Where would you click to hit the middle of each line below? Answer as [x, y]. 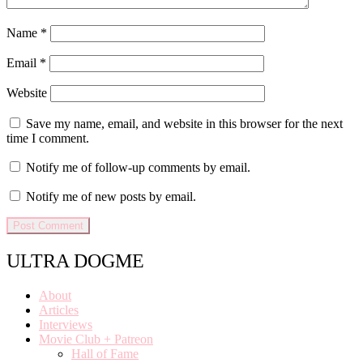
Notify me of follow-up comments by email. [138, 168]
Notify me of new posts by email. [111, 197]
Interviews [66, 325]
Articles [59, 310]
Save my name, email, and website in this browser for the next [184, 124]
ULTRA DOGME [75, 261]
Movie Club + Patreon [96, 340]
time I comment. [48, 139]
